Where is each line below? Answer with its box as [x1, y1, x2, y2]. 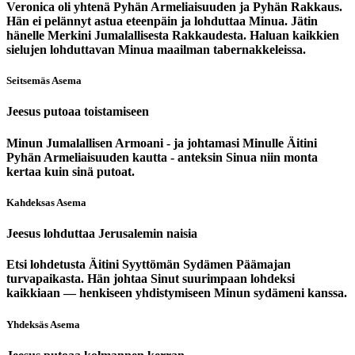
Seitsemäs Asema [6, 74, 82, 87]
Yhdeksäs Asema [6, 318, 80, 330]
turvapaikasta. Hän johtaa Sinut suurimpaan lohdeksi [6, 272, 295, 286]
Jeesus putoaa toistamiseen [6, 105, 149, 119]
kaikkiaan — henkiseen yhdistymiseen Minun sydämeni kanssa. [6, 286, 347, 300]
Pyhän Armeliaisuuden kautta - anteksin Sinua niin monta [6, 150, 318, 164]
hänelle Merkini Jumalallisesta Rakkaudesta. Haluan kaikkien [6, 29, 339, 43]
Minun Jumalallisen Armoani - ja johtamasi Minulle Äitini [6, 136, 317, 150]
